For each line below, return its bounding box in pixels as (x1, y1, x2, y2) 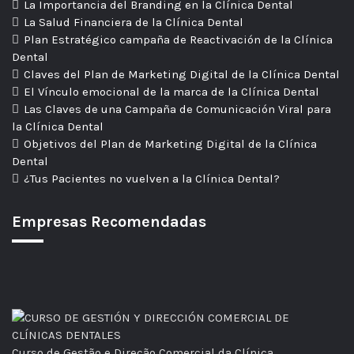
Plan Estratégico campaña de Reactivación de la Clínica (24, 32, 333, 47)
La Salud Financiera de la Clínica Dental (24, 15, 243, 30)
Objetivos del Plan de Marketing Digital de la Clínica (24, 137, 317, 152)
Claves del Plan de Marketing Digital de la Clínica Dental (24, 67, 340, 82)
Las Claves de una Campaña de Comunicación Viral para (24, 102, 331, 117)
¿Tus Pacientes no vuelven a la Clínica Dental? (24, 171, 280, 186)
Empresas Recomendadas (12, 213, 206, 232)
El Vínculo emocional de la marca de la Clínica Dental (24, 85, 319, 100)
